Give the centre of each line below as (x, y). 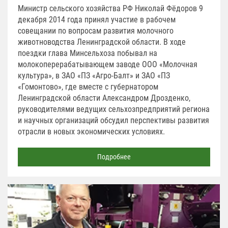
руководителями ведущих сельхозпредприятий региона (114, 109)
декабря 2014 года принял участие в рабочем (97, 19)
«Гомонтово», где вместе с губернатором (88, 87)
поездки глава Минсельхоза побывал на (88, 53)
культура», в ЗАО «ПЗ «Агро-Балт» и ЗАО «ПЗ (94, 75)
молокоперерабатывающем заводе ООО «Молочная (108, 64)
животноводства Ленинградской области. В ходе (102, 42)
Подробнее (114, 156)
